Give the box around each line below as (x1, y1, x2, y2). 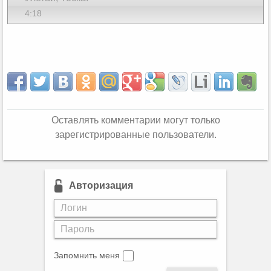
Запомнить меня (54, 250, 120, 260)
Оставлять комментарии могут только (51, 115, 220, 125)
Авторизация (69, 180, 133, 191)
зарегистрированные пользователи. (54, 129, 217, 140)
